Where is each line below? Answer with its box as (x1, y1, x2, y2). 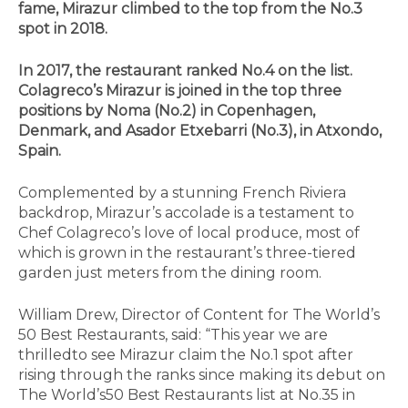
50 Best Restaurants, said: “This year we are (18, 326, 328, 344)
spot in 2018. (18, 20, 107, 38)
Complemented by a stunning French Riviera (18, 184, 346, 202)
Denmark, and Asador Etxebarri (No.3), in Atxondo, (18, 122, 382, 140)
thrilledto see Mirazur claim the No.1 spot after (18, 346, 353, 364)
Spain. (18, 142, 61, 160)
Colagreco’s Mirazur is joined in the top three (18, 82, 342, 100)
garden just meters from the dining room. (18, 264, 321, 282)
